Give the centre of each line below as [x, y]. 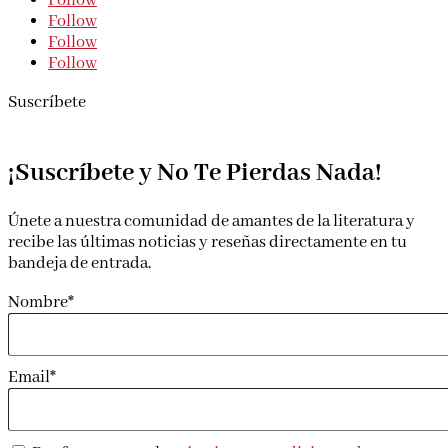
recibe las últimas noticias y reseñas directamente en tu [207, 243]
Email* [32, 377]
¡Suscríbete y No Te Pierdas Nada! [195, 172]
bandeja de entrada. [80, 264]
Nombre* [41, 303]
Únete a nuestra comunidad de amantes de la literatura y [211, 222]
